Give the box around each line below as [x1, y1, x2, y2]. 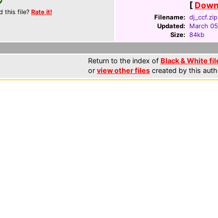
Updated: [157, 22, 185, 30]
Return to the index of [88, 56, 161, 65]
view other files [97, 66, 150, 74]
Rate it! [31, 8, 52, 16]
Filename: [154, 13, 185, 21]
